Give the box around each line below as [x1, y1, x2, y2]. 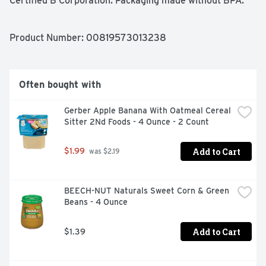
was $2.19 [87, 147, 119, 156]
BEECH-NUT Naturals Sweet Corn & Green [64, 186, 229, 196]
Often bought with [19, 79, 101, 91]
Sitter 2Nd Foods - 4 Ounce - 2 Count [64, 117, 209, 127]
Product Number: [9, 32, 86, 44]
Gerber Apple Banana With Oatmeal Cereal [64, 106, 231, 116]
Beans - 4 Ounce [64, 197, 128, 207]
